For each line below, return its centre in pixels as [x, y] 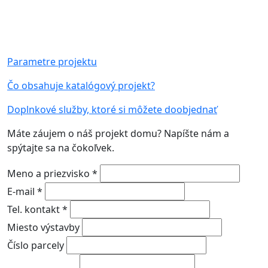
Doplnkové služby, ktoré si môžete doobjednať [112, 110]
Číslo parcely [37, 246]
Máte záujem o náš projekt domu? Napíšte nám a [118, 134]
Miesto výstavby [45, 228]
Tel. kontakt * [39, 210]
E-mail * [26, 192]
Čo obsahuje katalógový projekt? [81, 86]
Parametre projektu [52, 62]
